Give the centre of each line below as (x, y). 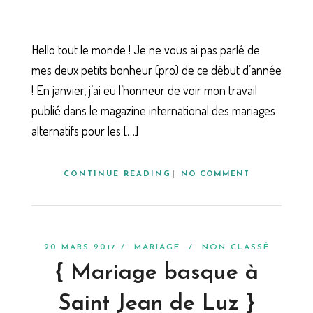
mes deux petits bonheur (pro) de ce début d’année (156, 70)
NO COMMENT (215, 175)
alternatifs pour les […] (85, 130)
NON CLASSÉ (235, 248)
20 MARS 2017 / (89, 248)
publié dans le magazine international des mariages (153, 110)
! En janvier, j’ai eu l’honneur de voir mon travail (144, 90)
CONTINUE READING (117, 175)
